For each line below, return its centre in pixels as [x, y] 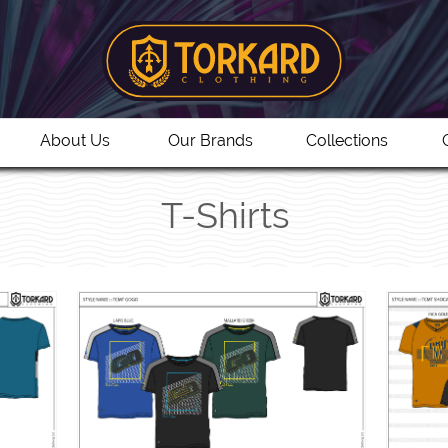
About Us [74, 140]
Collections [346, 140]
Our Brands [210, 140]
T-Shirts [225, 215]
